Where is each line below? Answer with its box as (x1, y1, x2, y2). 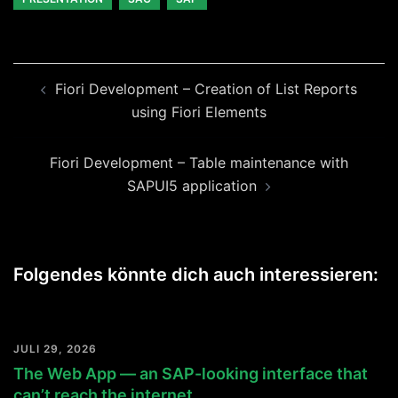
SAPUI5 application (127, 177, 257, 195)
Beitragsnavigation (12, 61, 208, 88)
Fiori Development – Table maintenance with (50, 154, 348, 172)
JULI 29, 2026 (13, 342, 97, 356)
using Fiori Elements (131, 103, 267, 122)
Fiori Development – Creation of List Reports (55, 80, 357, 99)
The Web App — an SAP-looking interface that (13, 364, 368, 384)
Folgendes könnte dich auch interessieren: (13, 264, 378, 286)
